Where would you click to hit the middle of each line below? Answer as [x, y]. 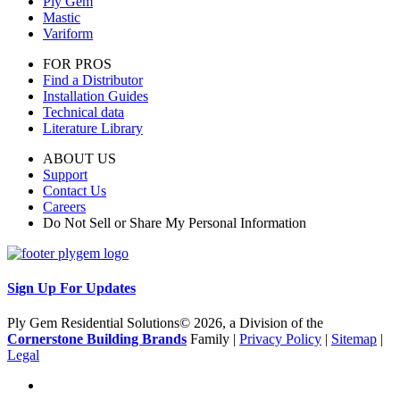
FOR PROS [77, 63]
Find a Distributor [93, 79]
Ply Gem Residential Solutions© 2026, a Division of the [165, 323]
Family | [213, 339]
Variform [68, 33]
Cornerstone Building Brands [97, 339]
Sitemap [354, 339]
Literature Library [93, 128]
